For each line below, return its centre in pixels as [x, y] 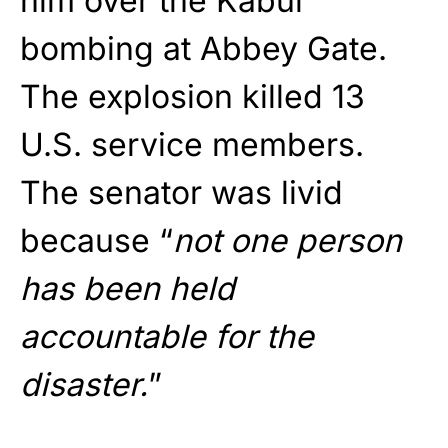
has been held [127, 288]
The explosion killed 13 [192, 96]
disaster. [84, 384]
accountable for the [167, 336]
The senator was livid [181, 192]
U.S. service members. [192, 144]
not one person [287, 240]
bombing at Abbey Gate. [203, 48]
